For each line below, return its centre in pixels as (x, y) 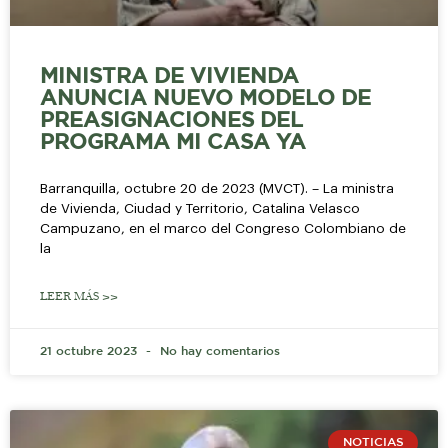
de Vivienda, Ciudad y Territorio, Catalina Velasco (200, 208)
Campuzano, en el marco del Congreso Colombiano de (223, 228)
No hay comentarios (218, 351)
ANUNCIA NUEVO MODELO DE (205, 98)
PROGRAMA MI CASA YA (173, 142)
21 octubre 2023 (90, 351)
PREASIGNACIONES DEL (171, 120)
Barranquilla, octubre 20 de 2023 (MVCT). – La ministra (217, 188)
